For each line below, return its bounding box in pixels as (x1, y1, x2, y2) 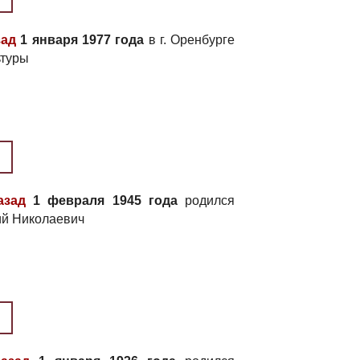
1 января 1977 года (16, 33, 145, 47)
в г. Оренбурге (144, 33, 235, 47)
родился (177, 194, 235, 207)
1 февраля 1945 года (26, 194, 178, 207)
